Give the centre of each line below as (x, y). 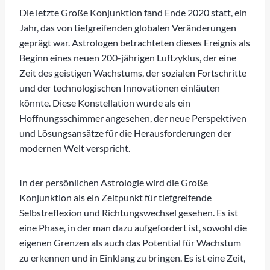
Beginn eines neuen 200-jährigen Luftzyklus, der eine (128, 57)
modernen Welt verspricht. (75, 148)
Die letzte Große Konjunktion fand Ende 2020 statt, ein (133, 12)
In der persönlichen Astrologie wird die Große (114, 182)
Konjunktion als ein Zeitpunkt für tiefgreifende (115, 197)
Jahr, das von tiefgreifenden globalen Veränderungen (128, 27)
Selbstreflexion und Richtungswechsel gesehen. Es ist (129, 212)
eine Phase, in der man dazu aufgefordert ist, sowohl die (133, 227)
